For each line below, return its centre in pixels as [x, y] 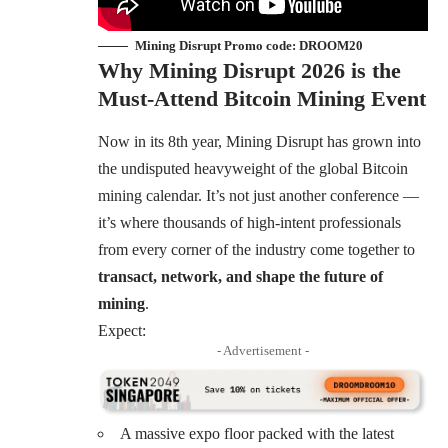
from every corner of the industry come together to [256, 249]
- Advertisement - [263, 350]
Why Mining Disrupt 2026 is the [249, 71]
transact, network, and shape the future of [240, 276]
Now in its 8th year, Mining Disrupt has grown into [259, 141]
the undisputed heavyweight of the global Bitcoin [253, 168]
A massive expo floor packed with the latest [257, 433]
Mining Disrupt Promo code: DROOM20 [249, 46]
